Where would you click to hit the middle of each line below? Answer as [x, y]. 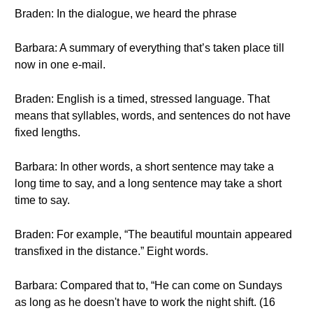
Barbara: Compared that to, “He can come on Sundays [148, 285]
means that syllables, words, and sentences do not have [153, 116]
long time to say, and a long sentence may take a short [148, 183]
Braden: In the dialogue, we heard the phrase [126, 14]
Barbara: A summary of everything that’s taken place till [150, 48]
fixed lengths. [48, 132]
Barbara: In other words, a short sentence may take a [144, 167]
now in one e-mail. [60, 65]
